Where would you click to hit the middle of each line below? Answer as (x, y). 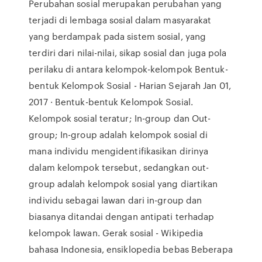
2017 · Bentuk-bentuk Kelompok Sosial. (111, 102)
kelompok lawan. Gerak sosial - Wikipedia (116, 233)
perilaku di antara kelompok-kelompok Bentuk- (128, 69)
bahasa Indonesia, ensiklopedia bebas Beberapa (131, 249)
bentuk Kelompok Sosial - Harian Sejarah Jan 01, (130, 85)
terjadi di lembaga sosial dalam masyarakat (120, 20)
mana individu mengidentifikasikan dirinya (119, 151)
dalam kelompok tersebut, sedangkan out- (119, 167)
